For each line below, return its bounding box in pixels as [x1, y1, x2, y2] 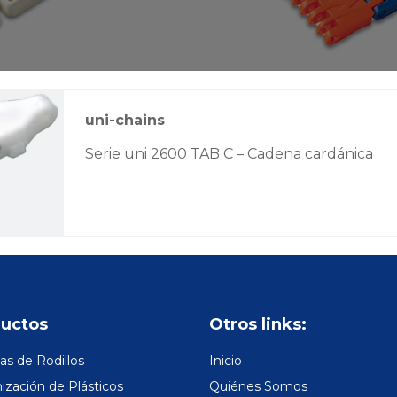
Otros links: [209, 315, 307, 335]
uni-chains [85, 111, 166, 128]
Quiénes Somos [209, 378, 307, 395]
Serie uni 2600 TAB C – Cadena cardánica [85, 144, 374, 162]
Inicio [209, 353, 242, 370]
